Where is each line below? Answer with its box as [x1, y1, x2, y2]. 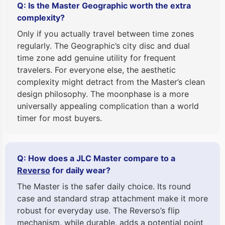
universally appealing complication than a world [17, 101, 199, 111]
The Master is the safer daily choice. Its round [17, 181, 191, 192]
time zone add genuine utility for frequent [17, 53, 176, 63]
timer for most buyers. [17, 113, 102, 124]
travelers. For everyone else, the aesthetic [17, 65, 176, 75]
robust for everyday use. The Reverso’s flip [17, 205, 180, 216]
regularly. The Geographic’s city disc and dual [17, 41, 190, 51]
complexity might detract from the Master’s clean [17, 77, 205, 87]
